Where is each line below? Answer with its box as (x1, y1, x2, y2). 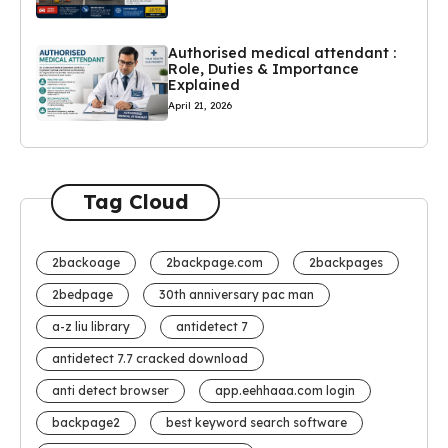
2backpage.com (166, 254, 263, 270)
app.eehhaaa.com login (215, 382, 355, 398)
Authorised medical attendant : (167, 44, 396, 63)
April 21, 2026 (167, 99, 232, 113)
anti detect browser (52, 382, 169, 398)
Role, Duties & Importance (167, 60, 359, 79)
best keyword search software (166, 414, 347, 430)
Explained (167, 76, 240, 95)
